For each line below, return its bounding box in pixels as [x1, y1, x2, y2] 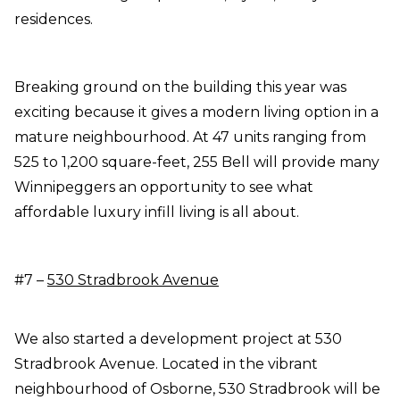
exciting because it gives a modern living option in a [14, 104, 379, 121]
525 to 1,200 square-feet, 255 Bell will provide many [14, 154, 379, 171]
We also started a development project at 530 [14, 330, 342, 348]
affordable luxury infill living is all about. [14, 204, 299, 221]
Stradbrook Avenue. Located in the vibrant [14, 355, 318, 373]
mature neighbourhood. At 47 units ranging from [14, 129, 366, 146]
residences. [14, 11, 93, 29]
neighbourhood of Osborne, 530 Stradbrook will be [14, 380, 380, 398]
